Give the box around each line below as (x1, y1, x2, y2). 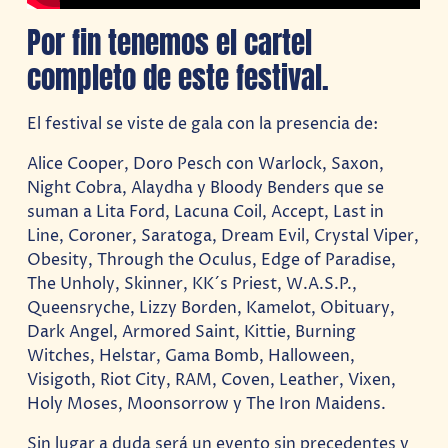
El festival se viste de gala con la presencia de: (27, 112, 379, 135)
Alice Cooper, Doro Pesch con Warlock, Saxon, (27, 152, 385, 175)
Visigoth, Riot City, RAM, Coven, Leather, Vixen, (27, 368, 397, 391)
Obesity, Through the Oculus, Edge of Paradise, (27, 248, 397, 271)
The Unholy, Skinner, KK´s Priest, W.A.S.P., (27, 272, 358, 295)
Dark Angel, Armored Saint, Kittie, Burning (27, 320, 357, 343)
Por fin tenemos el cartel (27, 20, 313, 66)
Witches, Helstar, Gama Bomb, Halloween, (27, 344, 356, 367)
